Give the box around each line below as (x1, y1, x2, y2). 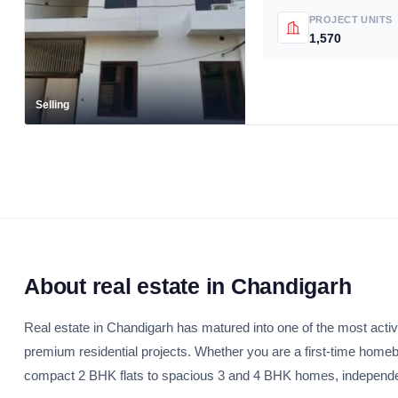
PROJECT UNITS (309, 14, 393, 25)
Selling (36, 98, 69, 111)
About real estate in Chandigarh (24, 274, 352, 298)
